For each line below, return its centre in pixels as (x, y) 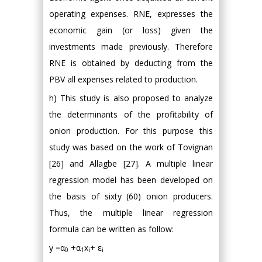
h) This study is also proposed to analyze (131, 98)
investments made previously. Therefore (131, 46)
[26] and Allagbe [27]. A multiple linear (131, 163)
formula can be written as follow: (111, 229)
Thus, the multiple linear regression (131, 212)
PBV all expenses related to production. (123, 79)
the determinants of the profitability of (131, 114)
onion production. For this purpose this (131, 130)
